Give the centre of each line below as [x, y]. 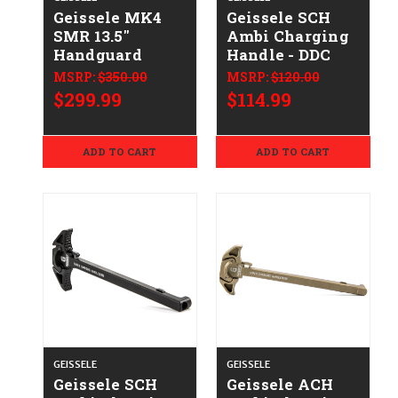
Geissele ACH [280, 385]
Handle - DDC [279, 55]
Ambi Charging [287, 36]
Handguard [97, 55]
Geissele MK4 [107, 18]
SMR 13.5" [91, 36]
